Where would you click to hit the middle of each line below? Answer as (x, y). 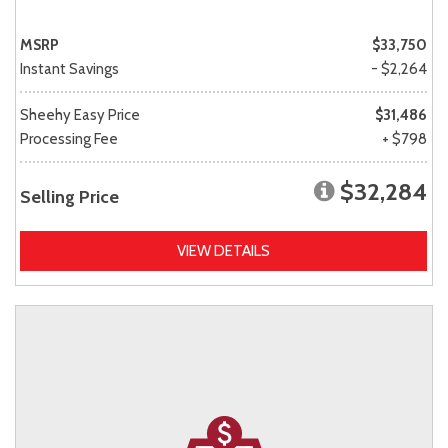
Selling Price (69, 196)
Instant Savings (69, 68)
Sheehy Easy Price (80, 114)
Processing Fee (69, 138)
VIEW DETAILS (223, 250)
